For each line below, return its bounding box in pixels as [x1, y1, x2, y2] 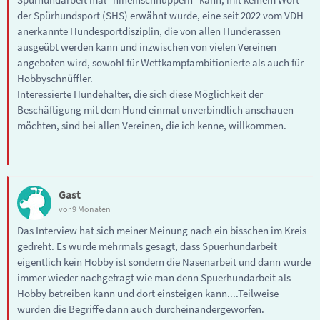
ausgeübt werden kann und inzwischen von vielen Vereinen [17, 39, 276, 54]
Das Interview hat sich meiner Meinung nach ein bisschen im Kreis [17, 223, 306, 237]
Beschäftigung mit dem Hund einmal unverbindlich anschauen [17, 102, 294, 116]
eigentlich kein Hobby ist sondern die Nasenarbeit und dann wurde [17, 254, 311, 269]
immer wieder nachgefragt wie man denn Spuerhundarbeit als [17, 270, 291, 284]
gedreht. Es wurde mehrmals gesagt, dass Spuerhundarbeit [17, 239, 277, 253]
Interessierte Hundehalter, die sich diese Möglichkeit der [17, 86, 263, 101]
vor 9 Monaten [59, 203, 111, 214]
